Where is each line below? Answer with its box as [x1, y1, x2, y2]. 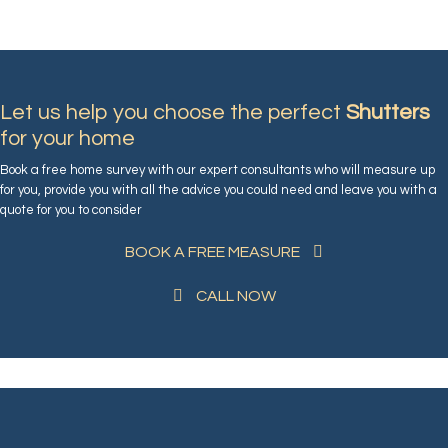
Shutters [346, 101, 430, 124]
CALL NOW [192, 288, 276, 304]
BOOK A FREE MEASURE [125, 244, 303, 260]
